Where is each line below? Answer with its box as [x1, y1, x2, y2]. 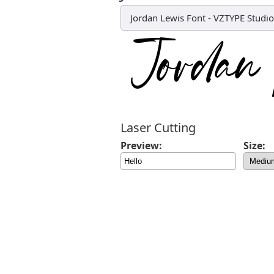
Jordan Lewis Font [130, 12, 206, 24]
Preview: [120, 139, 162, 152]
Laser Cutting [120, 119, 196, 136]
